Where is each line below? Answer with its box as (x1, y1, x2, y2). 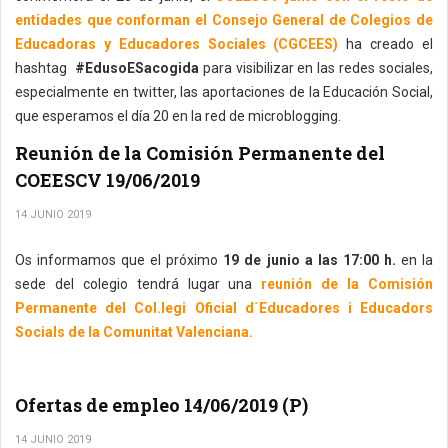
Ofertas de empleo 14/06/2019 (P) (15, 393, 308, 417)
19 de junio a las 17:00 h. (223, 252, 396, 268)
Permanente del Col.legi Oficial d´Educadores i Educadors (15, 300, 433, 316)
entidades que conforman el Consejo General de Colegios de (15, 12, 433, 28)
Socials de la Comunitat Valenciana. (15, 324, 253, 340)
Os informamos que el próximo (15, 252, 224, 268)
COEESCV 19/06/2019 (15, 168, 200, 192)
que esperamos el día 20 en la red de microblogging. (15, 108, 341, 124)
